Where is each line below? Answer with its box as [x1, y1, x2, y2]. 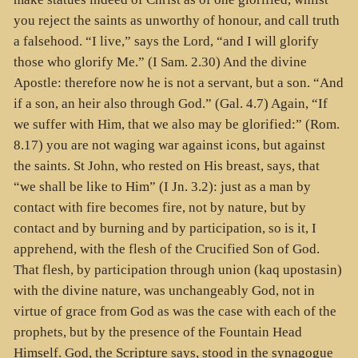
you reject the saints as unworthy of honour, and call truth [13, 13, 340, 29]
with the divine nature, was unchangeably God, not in [13, 283, 315, 299]
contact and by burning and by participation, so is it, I [13, 221, 316, 237]
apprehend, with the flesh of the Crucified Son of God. [13, 241, 320, 257]
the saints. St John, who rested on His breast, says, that [13, 158, 320, 174]
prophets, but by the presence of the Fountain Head [13, 324, 302, 340]
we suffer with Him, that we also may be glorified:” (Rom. [13, 117, 340, 133]
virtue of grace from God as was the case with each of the [13, 304, 336, 320]
